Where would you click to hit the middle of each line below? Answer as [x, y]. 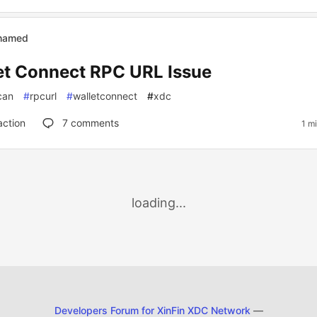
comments [93, 123]
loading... [158, 203]
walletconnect [105, 96]
